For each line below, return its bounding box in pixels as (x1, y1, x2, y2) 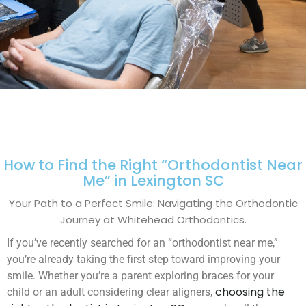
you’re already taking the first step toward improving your (7, 252, 280, 266)
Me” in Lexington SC (82, 170, 224, 191)
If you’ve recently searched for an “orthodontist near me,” (7, 236, 278, 249)
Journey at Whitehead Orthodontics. (59, 212, 247, 227)
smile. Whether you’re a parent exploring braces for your (7, 268, 274, 282)
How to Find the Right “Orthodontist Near (3, 154, 303, 175)
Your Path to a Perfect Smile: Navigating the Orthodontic (8, 195, 298, 210)
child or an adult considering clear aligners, (7, 285, 215, 298)
